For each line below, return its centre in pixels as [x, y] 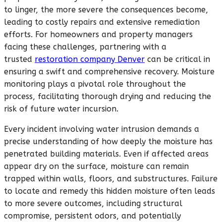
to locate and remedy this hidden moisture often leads [110, 191]
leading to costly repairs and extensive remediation [102, 22]
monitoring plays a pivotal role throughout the [95, 84]
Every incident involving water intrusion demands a [102, 129]
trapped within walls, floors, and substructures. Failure [111, 179]
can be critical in [177, 59]
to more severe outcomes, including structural [93, 204]
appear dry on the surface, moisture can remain [96, 166]
